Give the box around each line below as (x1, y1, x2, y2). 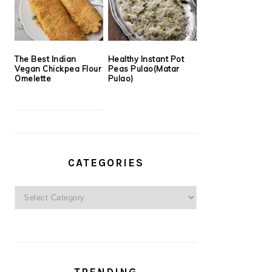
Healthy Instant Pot (107, 53, 185, 64)
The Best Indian (15, 53, 76, 64)
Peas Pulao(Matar (107, 63, 180, 73)
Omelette (15, 73, 51, 83)
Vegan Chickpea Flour (15, 63, 101, 73)
